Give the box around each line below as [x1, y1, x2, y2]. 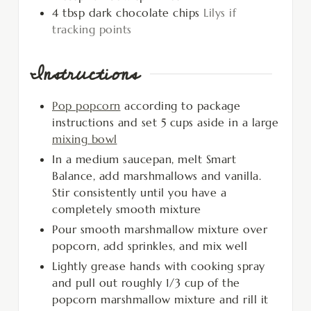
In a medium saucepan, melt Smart [52, 151, 236, 166]
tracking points [52, 22, 132, 36]
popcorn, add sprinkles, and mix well [52, 238, 247, 253]
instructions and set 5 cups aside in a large [52, 115, 278, 129]
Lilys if [203, 5, 236, 19]
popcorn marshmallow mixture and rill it [52, 292, 269, 306]
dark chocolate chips [88, 5, 200, 19]
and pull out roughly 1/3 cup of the [52, 275, 240, 289]
